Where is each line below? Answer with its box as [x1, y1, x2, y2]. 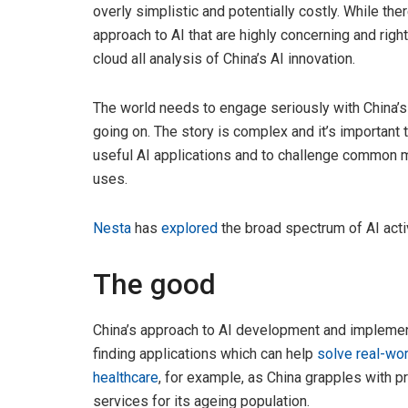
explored [161, 219, 218, 237]
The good [93, 267, 216, 301]
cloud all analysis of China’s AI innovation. [93, 49, 355, 67]
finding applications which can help [93, 344, 317, 362]
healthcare [93, 368, 158, 386]
